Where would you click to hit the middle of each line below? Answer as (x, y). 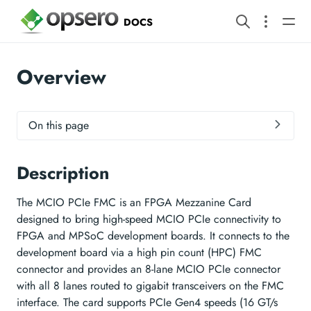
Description (63, 173)
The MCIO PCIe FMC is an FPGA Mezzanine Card (134, 202)
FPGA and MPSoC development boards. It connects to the (153, 235)
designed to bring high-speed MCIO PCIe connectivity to (149, 219)
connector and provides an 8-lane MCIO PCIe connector (149, 269)
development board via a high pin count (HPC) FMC (139, 252)
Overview (61, 77)
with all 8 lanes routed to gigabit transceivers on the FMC (150, 285)
